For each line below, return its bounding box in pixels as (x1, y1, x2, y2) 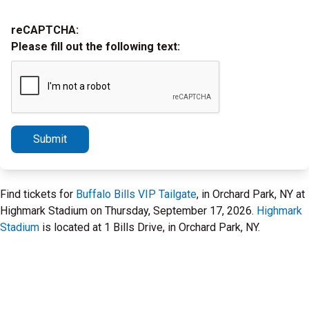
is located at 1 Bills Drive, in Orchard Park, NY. (39, 221, 260, 234)
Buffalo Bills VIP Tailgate (76, 188, 197, 201)
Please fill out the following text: (11, 40, 180, 53)
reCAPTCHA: (11, 23, 79, 37)
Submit (33, 132, 67, 146)
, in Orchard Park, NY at (197, 188, 305, 201)
